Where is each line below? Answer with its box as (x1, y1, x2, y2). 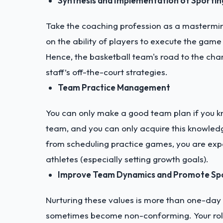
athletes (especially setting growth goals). (46, 154, 209, 165)
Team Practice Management (58, 82, 170, 93)
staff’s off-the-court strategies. (46, 67, 168, 78)
